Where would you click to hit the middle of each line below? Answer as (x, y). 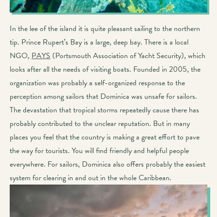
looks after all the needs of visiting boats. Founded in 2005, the (105, 69)
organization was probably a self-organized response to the (97, 83)
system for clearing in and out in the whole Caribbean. (91, 178)
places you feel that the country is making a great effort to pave (105, 137)
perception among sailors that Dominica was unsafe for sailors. (103, 96)
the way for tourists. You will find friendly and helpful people (99, 150)
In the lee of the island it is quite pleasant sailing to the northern (105, 28)
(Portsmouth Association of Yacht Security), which (128, 55)
